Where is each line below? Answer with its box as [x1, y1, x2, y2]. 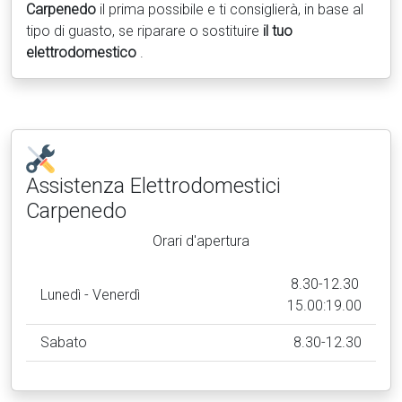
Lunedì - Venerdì [40, 286, 140, 303]
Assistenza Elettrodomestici [26, 173, 281, 198]
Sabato [40, 334, 87, 351]
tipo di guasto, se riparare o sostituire [26, 22, 263, 39]
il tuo [263, 22, 293, 39]
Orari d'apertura [153, 232, 249, 249]
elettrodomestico [26, 44, 140, 61]
